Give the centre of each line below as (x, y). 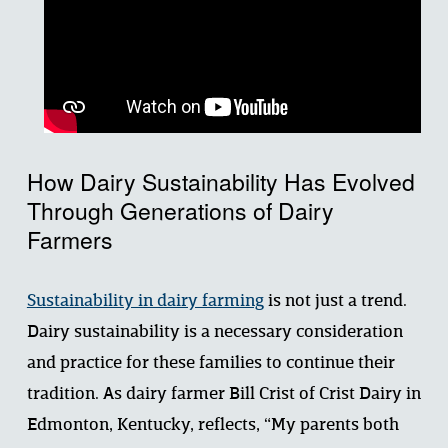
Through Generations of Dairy (180, 211)
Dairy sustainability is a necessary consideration (214, 333)
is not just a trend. (335, 302)
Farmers (69, 240)
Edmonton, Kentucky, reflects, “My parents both (212, 426)
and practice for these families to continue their (210, 364)
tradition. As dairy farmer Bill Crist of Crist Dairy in (223, 395)
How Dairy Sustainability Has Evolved (220, 182)
